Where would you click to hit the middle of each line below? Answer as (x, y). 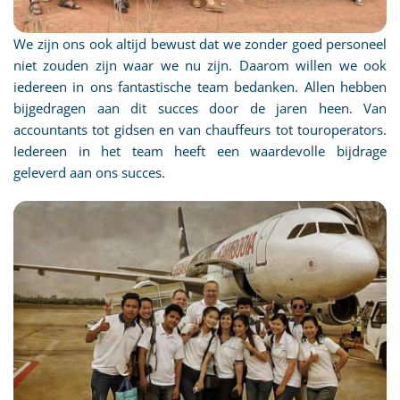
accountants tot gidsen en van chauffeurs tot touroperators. (200, 129)
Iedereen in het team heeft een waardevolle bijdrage (200, 150)
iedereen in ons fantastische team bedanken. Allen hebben (200, 86)
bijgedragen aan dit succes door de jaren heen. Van (200, 108)
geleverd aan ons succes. (89, 172)
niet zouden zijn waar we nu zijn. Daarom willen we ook (200, 65)
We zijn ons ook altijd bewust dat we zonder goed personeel (200, 43)
